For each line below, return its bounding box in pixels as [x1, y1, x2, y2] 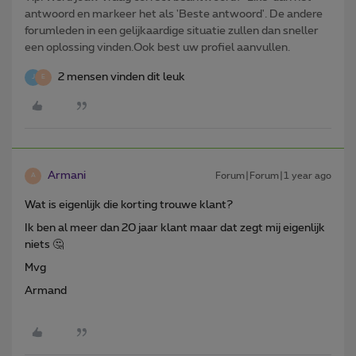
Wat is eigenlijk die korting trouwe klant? [25, 199, 233, 211]
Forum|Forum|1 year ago [215, 170, 331, 180]
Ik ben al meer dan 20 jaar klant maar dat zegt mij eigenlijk [25, 222, 325, 234]
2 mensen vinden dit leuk [58, 71, 185, 83]
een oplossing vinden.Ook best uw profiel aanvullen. [25, 41, 290, 53]
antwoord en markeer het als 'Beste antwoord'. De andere [25, 8, 323, 20]
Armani [48, 169, 86, 181]
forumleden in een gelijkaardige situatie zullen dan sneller [25, 25, 319, 37]
